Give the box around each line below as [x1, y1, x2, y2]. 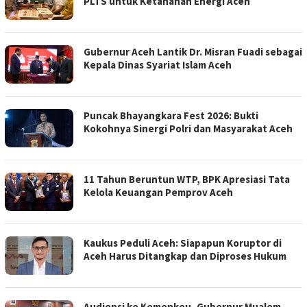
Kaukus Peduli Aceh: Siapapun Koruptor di [84, 236, 282, 249]
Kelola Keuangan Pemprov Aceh [84, 186, 233, 199]
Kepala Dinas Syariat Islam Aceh [84, 58, 232, 71]
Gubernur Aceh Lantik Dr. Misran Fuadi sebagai [84, 45, 302, 58]
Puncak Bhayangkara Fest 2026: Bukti [84, 109, 258, 122]
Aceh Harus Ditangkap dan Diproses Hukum [84, 249, 286, 262]
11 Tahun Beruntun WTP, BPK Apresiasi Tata [84, 173, 290, 186]
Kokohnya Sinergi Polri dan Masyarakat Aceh [84, 122, 293, 135]
